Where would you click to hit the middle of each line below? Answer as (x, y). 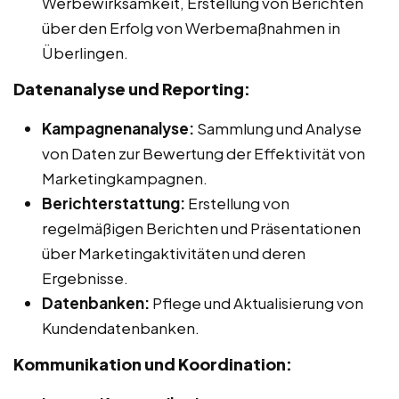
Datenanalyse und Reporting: (132, 88)
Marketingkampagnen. (125, 178)
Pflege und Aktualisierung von (256, 302)
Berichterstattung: (114, 203)
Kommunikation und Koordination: (153, 363)
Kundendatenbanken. (121, 327)
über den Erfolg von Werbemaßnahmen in (191, 27)
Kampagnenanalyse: (118, 128)
